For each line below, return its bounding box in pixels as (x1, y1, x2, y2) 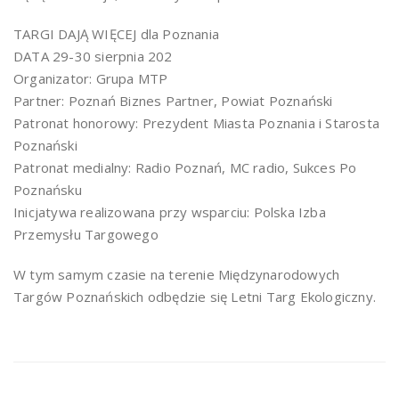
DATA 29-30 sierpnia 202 (13, 47, 173, 66)
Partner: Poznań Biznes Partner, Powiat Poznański (13, 92, 333, 110)
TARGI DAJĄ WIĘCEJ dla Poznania (13, 25, 219, 44)
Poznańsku (13, 181, 82, 199)
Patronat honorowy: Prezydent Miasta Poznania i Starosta (13, 114, 380, 133)
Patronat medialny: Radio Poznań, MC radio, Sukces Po (13, 159, 357, 177)
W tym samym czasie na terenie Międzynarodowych (13, 265, 340, 284)
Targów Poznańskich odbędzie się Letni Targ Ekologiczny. (13, 288, 376, 306)
